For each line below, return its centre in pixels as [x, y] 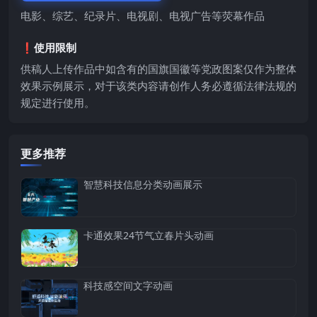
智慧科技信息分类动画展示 [143, 185]
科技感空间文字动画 [128, 286]
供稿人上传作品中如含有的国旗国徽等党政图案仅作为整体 [158, 69]
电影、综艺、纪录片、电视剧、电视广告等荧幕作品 [143, 16]
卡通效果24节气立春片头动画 [149, 235]
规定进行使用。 [58, 103]
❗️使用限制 [48, 48]
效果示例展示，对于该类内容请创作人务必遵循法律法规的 [158, 86]
